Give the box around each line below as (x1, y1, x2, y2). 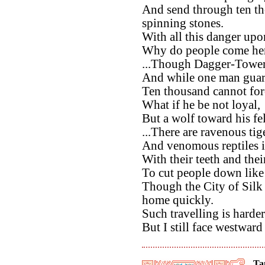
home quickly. (142, 193, 214, 207)
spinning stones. (142, 17, 224, 30)
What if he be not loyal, (142, 98, 260, 112)
